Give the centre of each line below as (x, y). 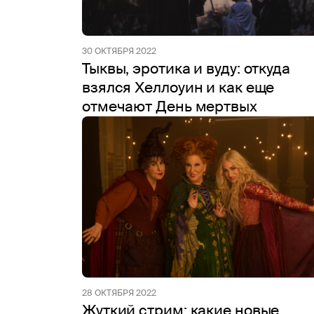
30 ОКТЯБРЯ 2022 (119, 51)
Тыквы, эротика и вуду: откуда (186, 69)
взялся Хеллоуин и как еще (178, 88)
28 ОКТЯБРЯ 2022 (119, 293)
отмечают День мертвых (170, 107)
